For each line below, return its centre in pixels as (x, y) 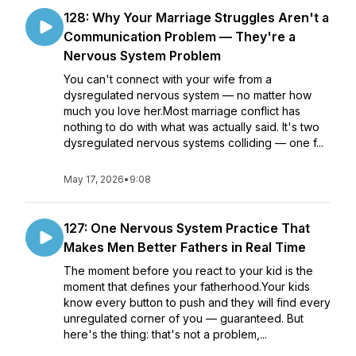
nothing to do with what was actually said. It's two (192, 127)
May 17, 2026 (94, 179)
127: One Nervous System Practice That (187, 228)
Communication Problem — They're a (180, 37)
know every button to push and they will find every (197, 302)
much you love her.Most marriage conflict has (182, 111)
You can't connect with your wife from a (168, 79)
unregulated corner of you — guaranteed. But (184, 318)
